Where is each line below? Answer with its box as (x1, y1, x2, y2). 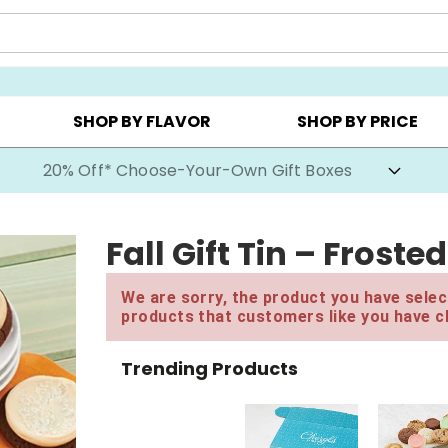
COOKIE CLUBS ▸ (240, 43, 343, 60)
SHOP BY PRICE (297, 110, 419, 134)
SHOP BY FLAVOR (72, 110, 211, 134)
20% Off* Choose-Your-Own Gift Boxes (42, 158, 353, 182)
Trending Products (121, 355, 299, 381)
